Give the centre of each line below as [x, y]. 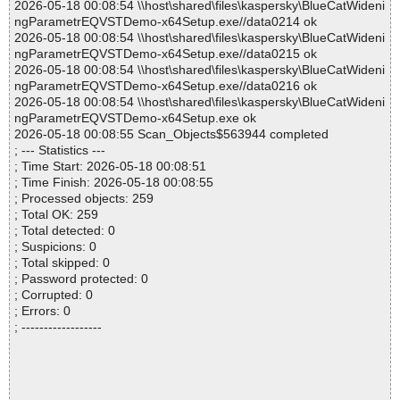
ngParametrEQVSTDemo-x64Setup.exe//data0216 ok [166, 86]
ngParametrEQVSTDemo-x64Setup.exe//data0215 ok [166, 54]
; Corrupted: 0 [54, 295]
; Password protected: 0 [81, 279]
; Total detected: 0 [65, 231]
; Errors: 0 [42, 311]
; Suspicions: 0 [55, 247]
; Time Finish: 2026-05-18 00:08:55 [114, 183]
